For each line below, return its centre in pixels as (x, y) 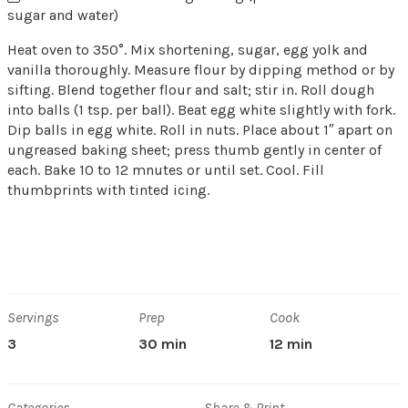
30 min (163, 344)
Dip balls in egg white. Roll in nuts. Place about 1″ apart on (200, 130)
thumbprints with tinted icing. (108, 190)
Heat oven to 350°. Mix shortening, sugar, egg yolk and (188, 50)
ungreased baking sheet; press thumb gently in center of (194, 150)
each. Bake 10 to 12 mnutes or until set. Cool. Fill (166, 170)
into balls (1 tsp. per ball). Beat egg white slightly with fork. (201, 110)
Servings (33, 318)
